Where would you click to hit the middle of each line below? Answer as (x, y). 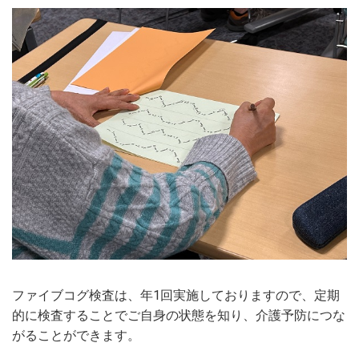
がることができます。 (76, 335)
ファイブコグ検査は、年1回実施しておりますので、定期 (176, 295)
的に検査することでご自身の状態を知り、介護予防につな (179, 315)
